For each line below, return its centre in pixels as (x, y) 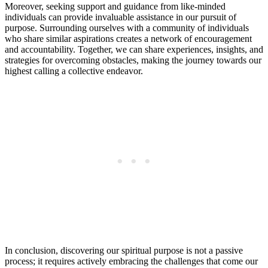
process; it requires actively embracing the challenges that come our (131, 261)
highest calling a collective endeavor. (74, 71)
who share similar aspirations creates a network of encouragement (128, 38)
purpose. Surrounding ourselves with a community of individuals (127, 28)
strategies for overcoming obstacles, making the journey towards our (133, 60)
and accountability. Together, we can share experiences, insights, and (134, 49)
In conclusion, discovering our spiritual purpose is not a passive (124, 250)
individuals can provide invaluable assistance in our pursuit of (121, 17)
